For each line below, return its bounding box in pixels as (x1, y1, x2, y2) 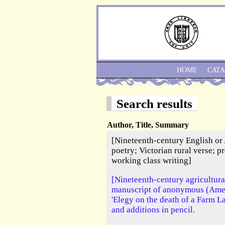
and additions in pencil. (111, 204, 195, 214)
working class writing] (111, 156, 191, 166)
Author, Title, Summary (107, 121, 189, 130)
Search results (117, 96, 192, 111)
